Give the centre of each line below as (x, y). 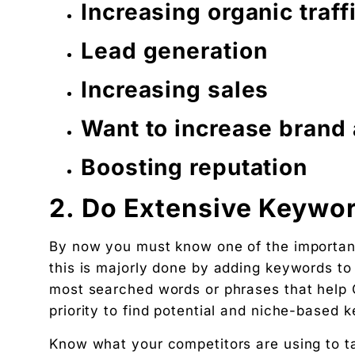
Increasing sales (175, 90)
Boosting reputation (195, 168)
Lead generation (174, 51)
